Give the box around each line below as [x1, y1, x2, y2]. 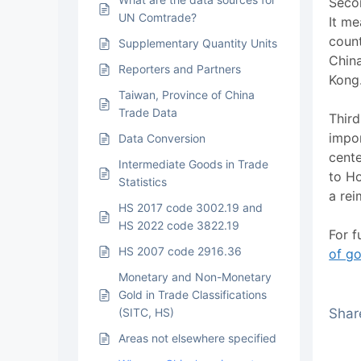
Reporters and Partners [118, 62, 241, 76]
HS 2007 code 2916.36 [118, 244, 242, 258]
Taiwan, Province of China [118, 88, 255, 102]
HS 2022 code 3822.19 [118, 218, 239, 232]
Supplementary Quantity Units [118, 36, 277, 50]
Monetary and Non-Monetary [118, 270, 272, 284]
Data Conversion [118, 131, 205, 145]
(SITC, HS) [118, 305, 174, 319]
